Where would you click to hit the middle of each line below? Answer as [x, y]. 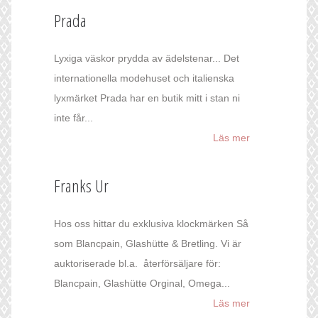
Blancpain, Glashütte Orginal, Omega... [142, 284]
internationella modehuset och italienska [144, 78]
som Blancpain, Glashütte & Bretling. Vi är [148, 244]
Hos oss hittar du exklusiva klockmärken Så [151, 224]
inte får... [73, 118]
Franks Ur [81, 186]
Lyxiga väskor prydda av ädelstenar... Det [147, 59]
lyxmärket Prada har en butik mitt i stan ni [147, 98]
